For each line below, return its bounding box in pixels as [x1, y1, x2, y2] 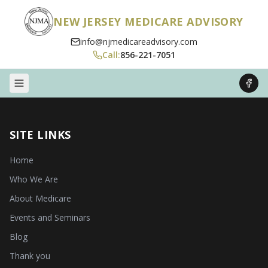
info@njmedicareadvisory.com [80, 36, 197, 47]
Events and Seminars [10, 212, 90, 223]
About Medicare [10, 193, 71, 204]
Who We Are [10, 173, 58, 185]
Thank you [10, 250, 50, 261]
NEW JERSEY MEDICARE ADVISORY [53, 14, 243, 29]
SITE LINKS [10, 127, 71, 142]
